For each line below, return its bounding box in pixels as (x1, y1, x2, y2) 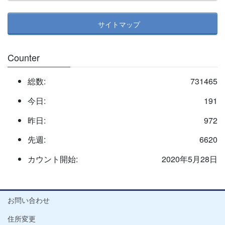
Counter (8, 51, 40, 64)
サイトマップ (97, 19, 140, 29)
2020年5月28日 (162, 153, 217, 165)
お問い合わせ (8, 195, 50, 205)
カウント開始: (28, 153, 78, 165)
